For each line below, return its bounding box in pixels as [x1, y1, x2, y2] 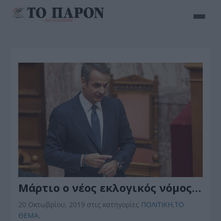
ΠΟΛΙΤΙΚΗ [141, 199, 173, 209]
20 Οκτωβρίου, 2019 [18, 199, 87, 209]
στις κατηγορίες [87, 199, 142, 209]
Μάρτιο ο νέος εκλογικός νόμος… [18, 180, 202, 195]
